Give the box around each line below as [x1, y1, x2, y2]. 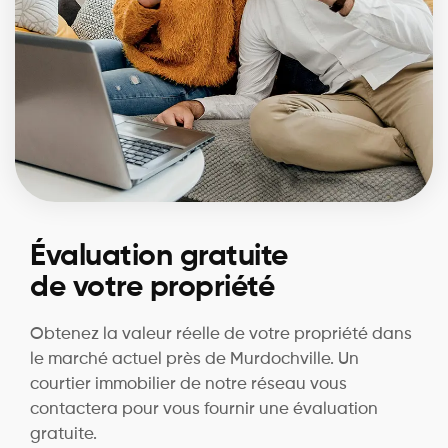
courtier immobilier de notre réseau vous [30, 375, 347, 393]
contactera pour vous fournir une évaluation [30, 400, 378, 418]
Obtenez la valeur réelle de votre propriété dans [30, 325, 412, 343]
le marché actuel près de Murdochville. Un [30, 350, 359, 368]
